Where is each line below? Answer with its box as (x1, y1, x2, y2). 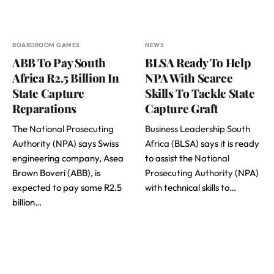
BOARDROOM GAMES (12, 40, 80, 49)
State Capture (12, 84, 85, 101)
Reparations (12, 100, 76, 116)
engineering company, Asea (12, 152, 124, 164)
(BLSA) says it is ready (169, 137, 259, 149)
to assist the (145, 152, 194, 164)
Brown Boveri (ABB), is (12, 166, 100, 179)
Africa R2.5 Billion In (12, 69, 119, 86)
